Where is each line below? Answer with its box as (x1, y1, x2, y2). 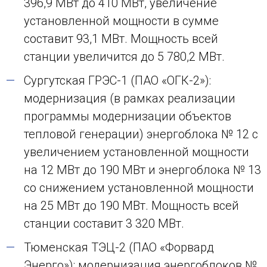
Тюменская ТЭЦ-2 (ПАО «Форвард (24, 240, 214, 254)
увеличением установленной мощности (24, 144, 249, 159)
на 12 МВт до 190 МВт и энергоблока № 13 (24, 162, 261, 177)
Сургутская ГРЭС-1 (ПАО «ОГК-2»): (24, 73, 211, 88)
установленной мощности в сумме (24, 13, 219, 28)
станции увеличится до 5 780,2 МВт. (24, 49, 225, 64)
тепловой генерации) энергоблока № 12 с (24, 126, 258, 141)
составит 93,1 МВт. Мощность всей (24, 31, 218, 46)
